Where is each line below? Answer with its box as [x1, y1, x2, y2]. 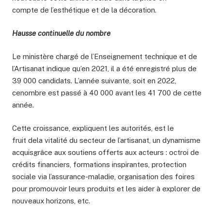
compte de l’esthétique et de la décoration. [12, 5, 156, 14]
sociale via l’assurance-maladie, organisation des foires [12, 172, 195, 181]
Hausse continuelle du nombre [12, 29, 110, 37]
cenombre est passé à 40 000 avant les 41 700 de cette [12, 88, 201, 97]
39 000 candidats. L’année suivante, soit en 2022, [12, 76, 176, 85]
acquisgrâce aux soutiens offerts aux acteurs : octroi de [12, 148, 199, 156]
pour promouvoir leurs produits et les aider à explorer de [12, 184, 201, 193]
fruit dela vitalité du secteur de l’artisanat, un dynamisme [12, 136, 201, 144]
